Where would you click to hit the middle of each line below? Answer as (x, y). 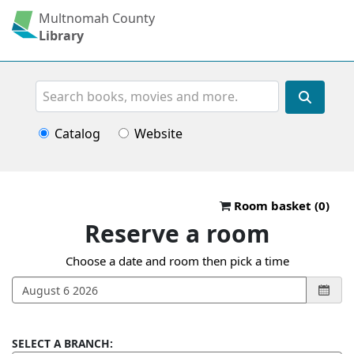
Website (158, 133)
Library (61, 35)
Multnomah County (97, 18)
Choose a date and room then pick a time (177, 261)
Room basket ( (275, 205)
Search (53, 89)
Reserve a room (177, 234)
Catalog (77, 133)
